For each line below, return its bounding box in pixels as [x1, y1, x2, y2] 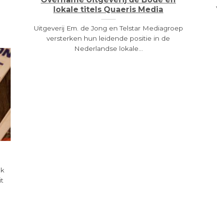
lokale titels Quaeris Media [53, 5, 164, 15]
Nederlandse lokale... [74, 44, 143, 52]
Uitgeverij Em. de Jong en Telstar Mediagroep [33, 24, 183, 32]
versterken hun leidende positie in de [46, 34, 170, 42]
